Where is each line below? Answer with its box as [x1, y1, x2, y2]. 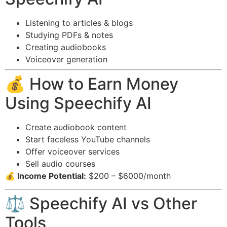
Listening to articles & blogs [25, 18, 133, 28]
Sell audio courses [25, 159, 95, 169]
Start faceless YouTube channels [25, 134, 150, 145]
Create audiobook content [25, 122, 127, 133]
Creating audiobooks [25, 42, 106, 53]
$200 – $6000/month [86, 171, 171, 181]
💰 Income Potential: [5, 171, 86, 181]
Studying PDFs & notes [25, 30, 113, 41]
